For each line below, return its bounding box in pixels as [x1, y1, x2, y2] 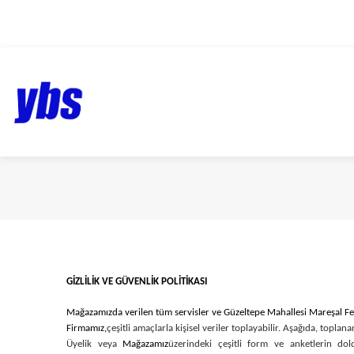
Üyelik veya [66, 339, 123, 349]
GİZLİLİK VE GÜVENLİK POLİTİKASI [66, 277, 207, 287]
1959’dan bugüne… [107, 12, 247, 36]
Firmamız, [66, 323, 107, 333]
